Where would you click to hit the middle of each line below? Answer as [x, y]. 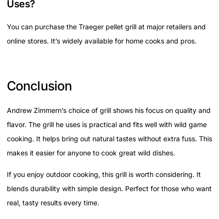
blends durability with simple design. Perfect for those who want [109, 188]
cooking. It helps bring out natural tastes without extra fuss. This [109, 139]
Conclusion [39, 86]
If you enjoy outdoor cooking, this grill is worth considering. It [104, 174]
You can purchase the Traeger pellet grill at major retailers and [106, 27]
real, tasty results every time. [53, 202]
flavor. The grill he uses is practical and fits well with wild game [107, 125]
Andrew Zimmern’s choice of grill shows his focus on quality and [109, 110]
